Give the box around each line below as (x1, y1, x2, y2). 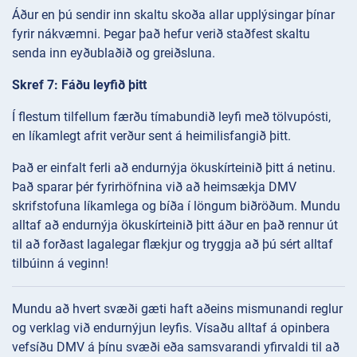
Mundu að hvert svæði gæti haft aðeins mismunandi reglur (12, 300, 343, 316)
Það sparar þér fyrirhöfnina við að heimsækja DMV (12, 178, 296, 194)
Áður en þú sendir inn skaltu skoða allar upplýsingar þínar (12, 6, 335, 22)
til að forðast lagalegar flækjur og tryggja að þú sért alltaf (12, 236, 333, 252)
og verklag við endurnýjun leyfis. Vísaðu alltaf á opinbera (12, 320, 330, 335)
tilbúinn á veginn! (12, 255, 108, 271)
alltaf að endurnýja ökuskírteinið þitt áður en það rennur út (12, 217, 338, 233)
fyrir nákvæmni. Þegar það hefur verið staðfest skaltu (12, 25, 310, 41)
